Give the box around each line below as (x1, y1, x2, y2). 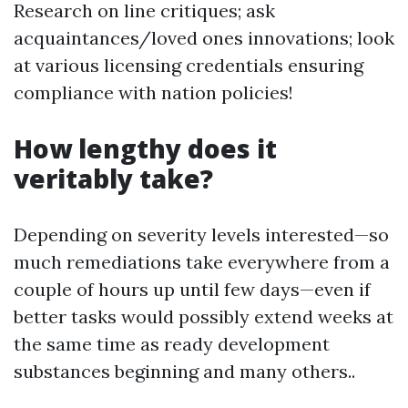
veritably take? (14, 161, 213, 196)
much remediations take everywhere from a (14, 250, 390, 273)
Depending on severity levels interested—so (14, 223, 389, 246)
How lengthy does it (14, 131, 277, 166)
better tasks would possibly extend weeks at (14, 305, 393, 328)
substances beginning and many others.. (14, 360, 355, 382)
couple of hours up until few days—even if (14, 278, 371, 301)
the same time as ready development (14, 332, 330, 355)
